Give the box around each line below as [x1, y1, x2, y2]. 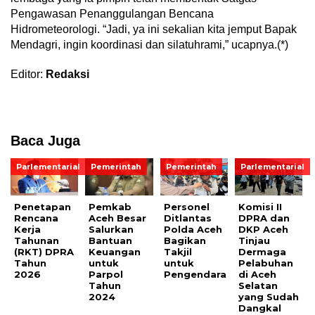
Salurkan [89, 224, 134, 236]
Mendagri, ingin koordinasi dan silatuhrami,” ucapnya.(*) [11, 39, 288, 51]
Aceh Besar [89, 212, 147, 224]
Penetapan [14, 201, 71, 213]
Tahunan [14, 235, 59, 247]
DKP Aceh [238, 224, 289, 236]
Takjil [163, 246, 192, 258]
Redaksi [46, 68, 89, 81]
